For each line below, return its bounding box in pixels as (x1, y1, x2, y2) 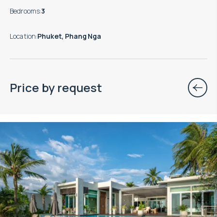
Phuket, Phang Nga (37, 31, 101, 41)
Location (10, 31, 36, 41)
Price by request (10, 79, 102, 95)
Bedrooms (10, 6, 40, 15)
